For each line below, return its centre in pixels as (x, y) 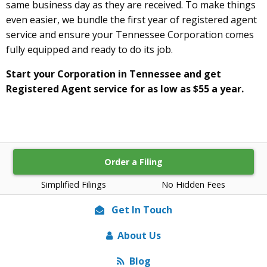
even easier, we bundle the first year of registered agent (131, 19)
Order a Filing (133, 162)
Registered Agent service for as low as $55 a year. (125, 89)
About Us (139, 235)
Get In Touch (141, 209)
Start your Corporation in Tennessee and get (114, 74)
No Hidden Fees (194, 184)
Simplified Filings (73, 184)
